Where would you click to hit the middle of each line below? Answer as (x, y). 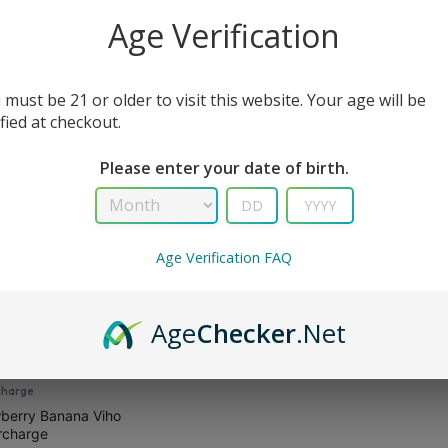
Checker (245, 334)
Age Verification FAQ (224, 258)
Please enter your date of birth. (224, 167)
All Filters (44, 20)
